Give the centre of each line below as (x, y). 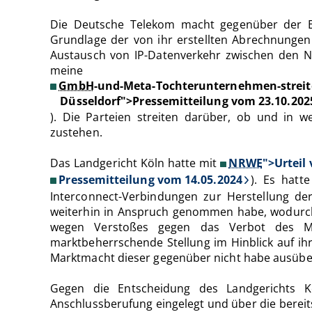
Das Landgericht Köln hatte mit (135, 163)
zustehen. (78, 133)
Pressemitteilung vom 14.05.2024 (150, 179)
